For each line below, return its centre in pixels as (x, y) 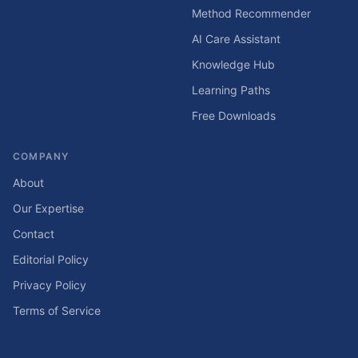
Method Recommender (251, 13)
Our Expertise (48, 208)
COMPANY (41, 156)
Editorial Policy (51, 259)
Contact (34, 234)
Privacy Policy (50, 285)
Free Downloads (234, 115)
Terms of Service (57, 310)
